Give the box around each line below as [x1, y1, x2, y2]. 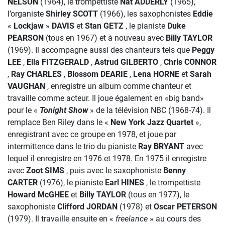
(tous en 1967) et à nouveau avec [44, 33, 166, 43]
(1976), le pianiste [38, 178, 105, 187]
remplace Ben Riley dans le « [8, 118, 110, 127]
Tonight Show [40, 105, 88, 115]
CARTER [8, 178, 38, 187]
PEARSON [8, 33, 44, 43]
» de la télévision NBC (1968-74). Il [88, 105, 211, 115]
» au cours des [148, 214, 201, 223]
